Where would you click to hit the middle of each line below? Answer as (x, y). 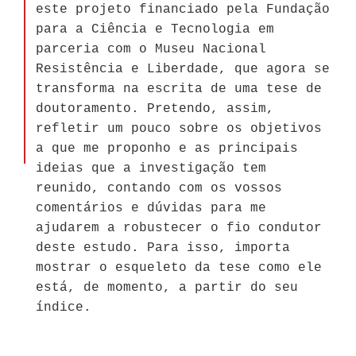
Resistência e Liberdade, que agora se (183, 69)
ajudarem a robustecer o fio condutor (179, 228)
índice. (64, 307)
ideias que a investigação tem (151, 168)
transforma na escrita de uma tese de (179, 89)
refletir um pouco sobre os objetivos (179, 128)
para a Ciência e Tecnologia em (155, 29)
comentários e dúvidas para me (151, 208)
